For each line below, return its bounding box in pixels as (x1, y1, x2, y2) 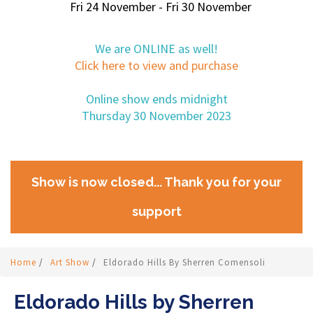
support (131, 204, 182, 219)
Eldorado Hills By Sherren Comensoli (103, 256, 265, 268)
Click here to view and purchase (75, 57, 238, 73)
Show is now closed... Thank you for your (31, 175, 282, 189)
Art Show (50, 256, 92, 268)
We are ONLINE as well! (95, 41, 218, 57)
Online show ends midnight (85, 91, 228, 107)
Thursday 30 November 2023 (82, 108, 231, 124)
